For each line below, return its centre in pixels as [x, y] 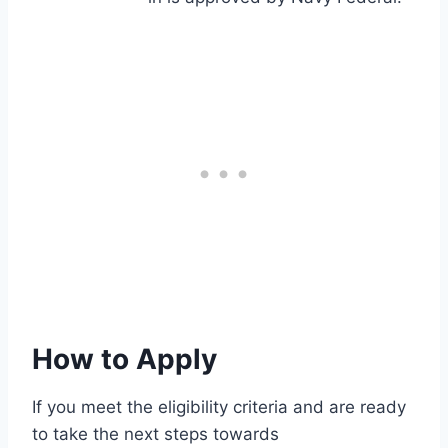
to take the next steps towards [155, 434]
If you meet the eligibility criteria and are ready [219, 407]
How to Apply [124, 359]
